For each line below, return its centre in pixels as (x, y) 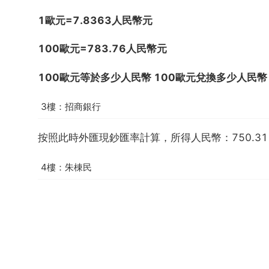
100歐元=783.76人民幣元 (102, 49)
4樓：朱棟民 (66, 167)
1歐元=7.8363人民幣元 (95, 20)
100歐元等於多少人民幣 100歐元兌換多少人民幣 (153, 77)
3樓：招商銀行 (71, 107)
